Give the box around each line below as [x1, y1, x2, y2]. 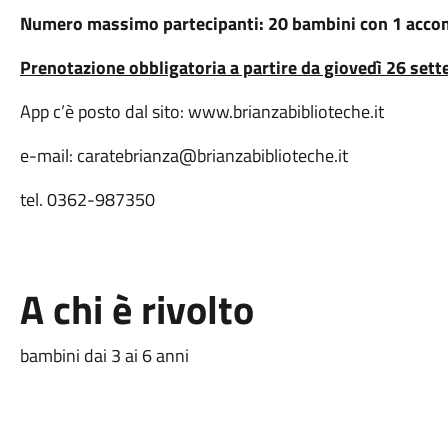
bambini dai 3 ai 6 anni [19, 342, 189, 369]
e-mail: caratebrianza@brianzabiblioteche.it [19, 142, 348, 169]
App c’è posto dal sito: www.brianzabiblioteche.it [19, 98, 384, 125]
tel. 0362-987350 [19, 186, 155, 213]
